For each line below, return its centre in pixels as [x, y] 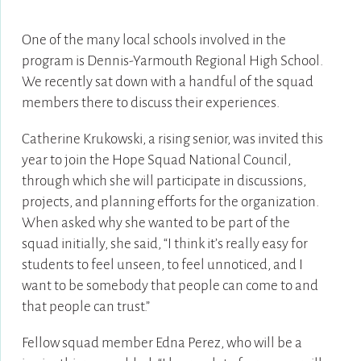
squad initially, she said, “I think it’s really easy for [164, 244]
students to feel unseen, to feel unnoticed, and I [162, 265]
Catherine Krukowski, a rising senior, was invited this [172, 139]
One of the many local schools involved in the [154, 40]
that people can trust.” [85, 307]
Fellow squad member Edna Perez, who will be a [162, 343]
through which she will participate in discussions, [164, 181]
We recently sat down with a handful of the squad [167, 82]
